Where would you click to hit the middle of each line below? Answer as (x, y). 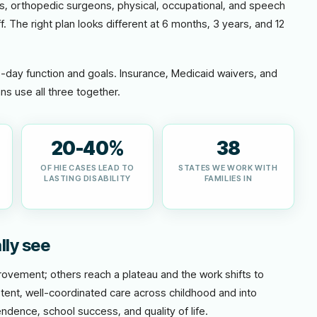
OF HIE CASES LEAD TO (87, 168)
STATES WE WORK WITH (228, 168)
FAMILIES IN (228, 178)
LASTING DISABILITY (87, 178)
